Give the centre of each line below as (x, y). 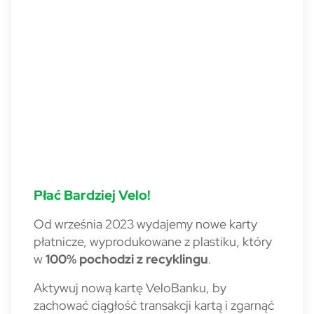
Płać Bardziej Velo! (92, 195)
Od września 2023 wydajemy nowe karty (145, 224)
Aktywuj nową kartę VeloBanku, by (130, 288)
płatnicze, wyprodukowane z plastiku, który (153, 241)
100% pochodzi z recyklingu (127, 259)
